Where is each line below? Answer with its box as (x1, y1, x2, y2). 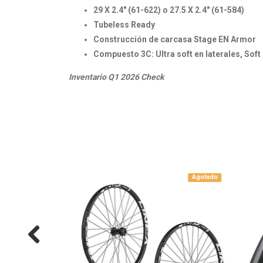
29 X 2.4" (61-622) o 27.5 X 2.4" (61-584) (93, 5, 244, 15)
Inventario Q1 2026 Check (69, 72, 164, 82)
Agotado (153, 173, 180, 181)
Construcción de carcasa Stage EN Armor (93, 34, 256, 44)
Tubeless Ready (93, 19, 155, 29)
